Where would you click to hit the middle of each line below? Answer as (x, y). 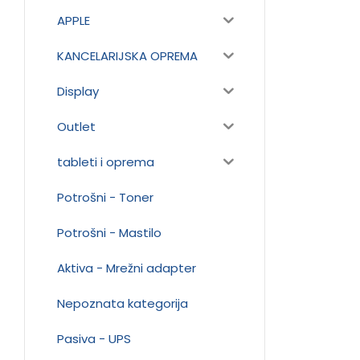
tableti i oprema (106, 162)
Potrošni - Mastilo (109, 232)
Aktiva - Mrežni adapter (127, 268)
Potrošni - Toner (105, 197)
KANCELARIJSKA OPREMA (127, 55)
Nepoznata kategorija (123, 303)
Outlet (76, 126)
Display (78, 91)
